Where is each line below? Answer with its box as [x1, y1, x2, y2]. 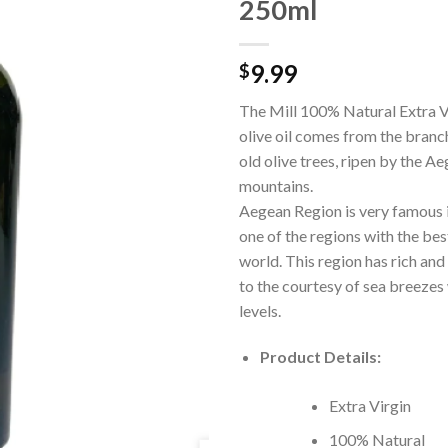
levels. [239, 300, 281, 320]
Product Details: [259, 346, 381, 366]
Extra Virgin [328, 395, 411, 415]
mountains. [239, 175, 313, 195]
